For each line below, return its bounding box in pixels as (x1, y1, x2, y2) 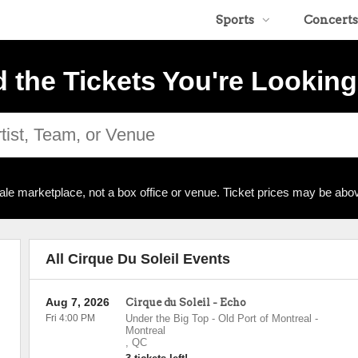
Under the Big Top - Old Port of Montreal (125, 312, 312, 324)
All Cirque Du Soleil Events (45, 251, 230, 267)
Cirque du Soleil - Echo (125, 296, 246, 308)
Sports (216, 13, 254, 27)
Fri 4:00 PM (45, 312, 95, 324)
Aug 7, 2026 (45, 296, 109, 308)
